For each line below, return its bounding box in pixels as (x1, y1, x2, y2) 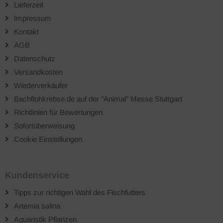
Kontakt (14, 27, 39, 36)
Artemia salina (14, 202, 60, 210)
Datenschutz (14, 54, 55, 63)
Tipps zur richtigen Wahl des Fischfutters (14, 188, 145, 197)
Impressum (14, 14, 51, 22)
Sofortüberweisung (14, 121, 75, 130)
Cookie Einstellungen (14, 135, 82, 143)
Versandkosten (14, 68, 63, 76)
